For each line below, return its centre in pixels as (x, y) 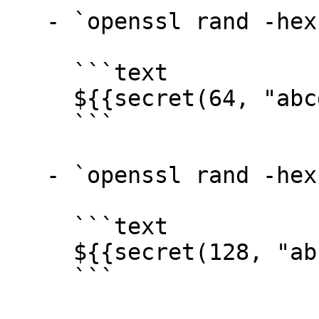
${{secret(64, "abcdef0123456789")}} (40, 98)
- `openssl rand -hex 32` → (26, 21)
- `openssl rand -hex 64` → (26, 175)
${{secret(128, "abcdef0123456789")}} (40, 252)
